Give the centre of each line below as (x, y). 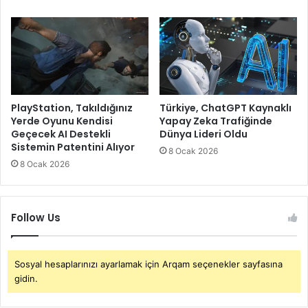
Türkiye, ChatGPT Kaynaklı (225, 108)
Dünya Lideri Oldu (203, 134)
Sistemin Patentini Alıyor (73, 147)
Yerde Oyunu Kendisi (62, 121)
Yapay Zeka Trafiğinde (216, 121)
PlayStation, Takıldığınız (72, 108)
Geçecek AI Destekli (61, 134)
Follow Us (36, 217)
